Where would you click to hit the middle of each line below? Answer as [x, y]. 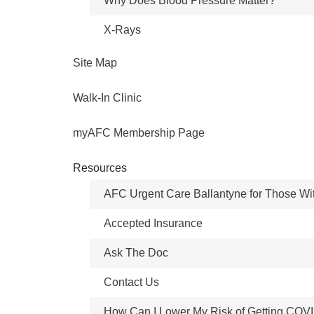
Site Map [95, 63]
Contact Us [131, 282]
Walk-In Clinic [107, 98]
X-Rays [122, 30]
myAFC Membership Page [139, 133]
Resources [100, 168]
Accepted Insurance [153, 223]
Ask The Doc [136, 253]
